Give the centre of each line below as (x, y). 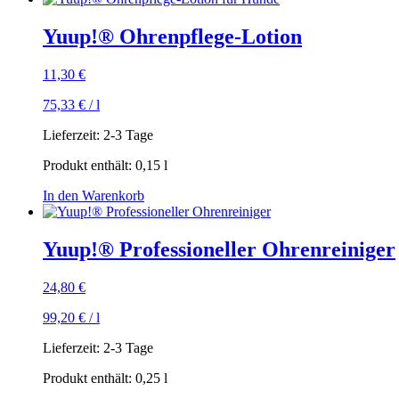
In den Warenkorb (94, 196)
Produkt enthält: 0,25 (103, 379)
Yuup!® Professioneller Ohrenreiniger (219, 250)
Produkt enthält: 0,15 (103, 166)
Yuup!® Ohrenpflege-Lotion (172, 37)
